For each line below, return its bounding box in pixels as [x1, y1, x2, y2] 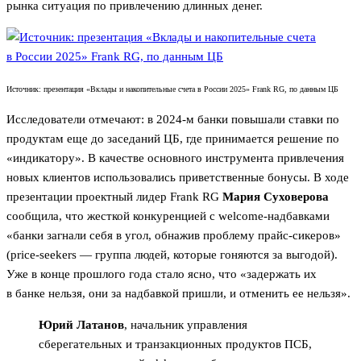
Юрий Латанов [39, 317, 124, 331]
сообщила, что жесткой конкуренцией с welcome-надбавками [6, 209, 330, 222]
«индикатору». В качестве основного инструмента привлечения [6, 151, 344, 164]
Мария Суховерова [222, 189, 329, 203]
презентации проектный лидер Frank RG [6, 189, 222, 203]
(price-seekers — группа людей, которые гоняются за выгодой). [6, 247, 338, 261]
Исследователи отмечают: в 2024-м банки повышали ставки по [6, 112, 339, 126]
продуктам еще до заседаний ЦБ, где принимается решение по [6, 131, 339, 145]
